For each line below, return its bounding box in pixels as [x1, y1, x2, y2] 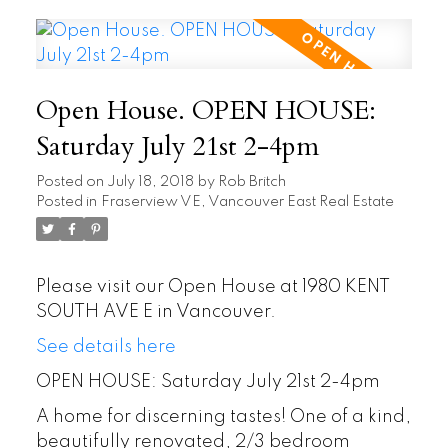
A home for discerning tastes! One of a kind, [35, 407, 411, 426]
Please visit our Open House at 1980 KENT [35, 277, 390, 296]
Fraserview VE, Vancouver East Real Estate [100, 194, 394, 209]
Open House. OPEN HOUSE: [35, 92, 376, 129]
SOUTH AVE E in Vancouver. [35, 302, 276, 321]
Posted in [35, 194, 97, 209]
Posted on [35, 174, 107, 189]
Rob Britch [217, 174, 286, 189]
